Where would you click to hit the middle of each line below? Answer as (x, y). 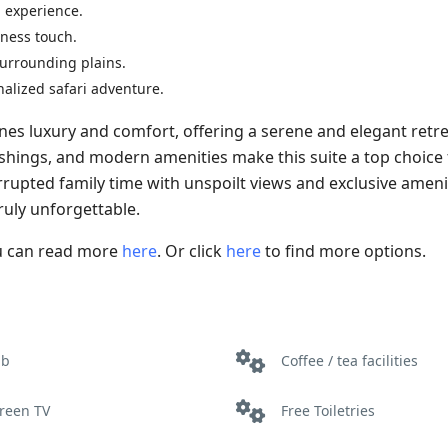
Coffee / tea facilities (349, 361)
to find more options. (343, 251)
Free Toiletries (327, 411)
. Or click (191, 251)
